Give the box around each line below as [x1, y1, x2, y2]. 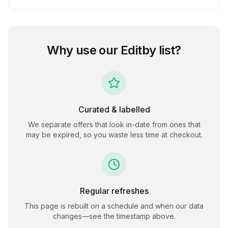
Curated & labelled [78, 104, 150, 115]
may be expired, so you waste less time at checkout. [25, 130, 203, 139]
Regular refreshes [79, 186, 149, 196]
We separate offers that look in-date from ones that [27, 120, 201, 129]
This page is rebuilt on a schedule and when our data [24, 202, 204, 210]
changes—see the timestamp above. [52, 212, 176, 220]
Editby [121, 43, 156, 58]
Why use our [47, 43, 121, 58]
